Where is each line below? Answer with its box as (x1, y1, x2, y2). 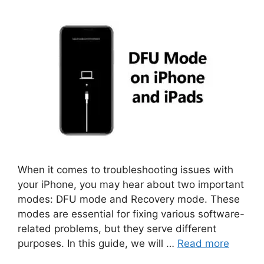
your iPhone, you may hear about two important (18, 178, 244, 190)
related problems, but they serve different (18, 222, 216, 235)
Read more (177, 237, 229, 249)
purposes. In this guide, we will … (18, 237, 177, 249)
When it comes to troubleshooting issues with (18, 163, 233, 176)
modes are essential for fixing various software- (18, 207, 245, 220)
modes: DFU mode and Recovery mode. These (18, 193, 240, 205)
